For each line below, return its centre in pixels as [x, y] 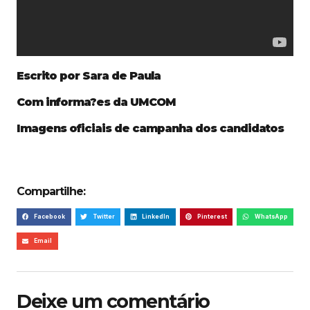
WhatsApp [271, 216]
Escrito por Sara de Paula [89, 76]
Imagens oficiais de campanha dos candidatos [150, 129]
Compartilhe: [51, 191]
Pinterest [212, 216]
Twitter [103, 216]
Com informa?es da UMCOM [96, 102]
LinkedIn [156, 216]
